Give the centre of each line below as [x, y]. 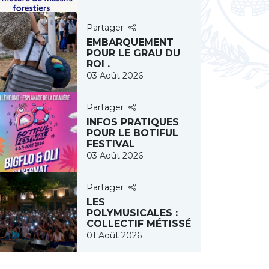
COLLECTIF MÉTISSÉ [139, 224]
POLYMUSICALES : [132, 213]
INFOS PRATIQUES [133, 122]
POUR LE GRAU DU [133, 53]
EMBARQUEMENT [130, 42]
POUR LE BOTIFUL [132, 133]
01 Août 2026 [114, 235]
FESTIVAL [111, 144]
